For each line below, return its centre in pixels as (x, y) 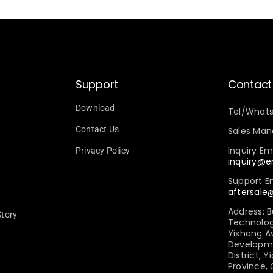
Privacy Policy (103, 151)
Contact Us (97, 129)
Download (95, 108)
